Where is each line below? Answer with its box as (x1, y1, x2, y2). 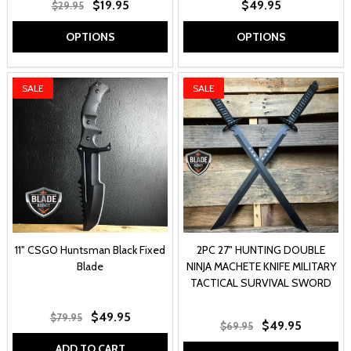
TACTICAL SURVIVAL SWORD (190, 276, 331, 291)
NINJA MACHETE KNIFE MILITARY (186, 259, 336, 274)
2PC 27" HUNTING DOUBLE (197, 243, 325, 258)
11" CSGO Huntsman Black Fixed (15, 243, 165, 258)
